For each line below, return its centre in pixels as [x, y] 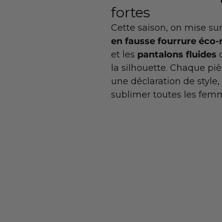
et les [124, 55]
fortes [131, 13]
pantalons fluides [178, 55]
